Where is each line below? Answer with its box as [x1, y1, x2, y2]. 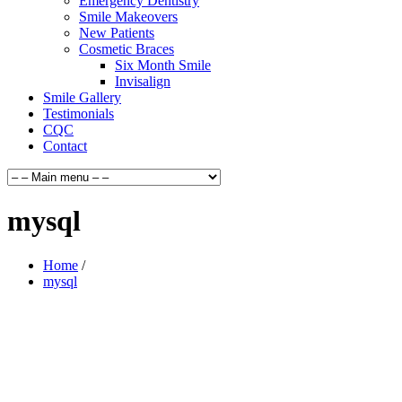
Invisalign [115, 74, 170, 89]
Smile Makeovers [79, 9, 178, 24]
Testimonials [43, 106, 114, 121]
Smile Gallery [43, 90, 121, 105]
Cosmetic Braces [79, 41, 174, 57]
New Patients [79, 25, 154, 40]
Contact [43, 138, 87, 153]
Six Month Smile [115, 57, 211, 73]
